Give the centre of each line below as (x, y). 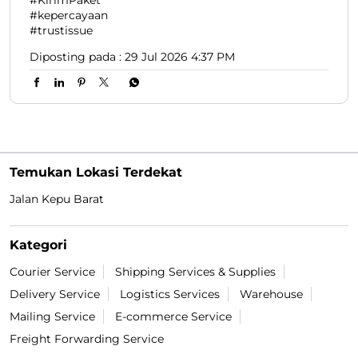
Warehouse (271, 294)
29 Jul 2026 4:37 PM (180, 56)
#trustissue (61, 30)
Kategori (38, 245)
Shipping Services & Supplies (195, 271)
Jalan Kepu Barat (57, 199)
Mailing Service (52, 316)
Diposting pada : (76, 56)
